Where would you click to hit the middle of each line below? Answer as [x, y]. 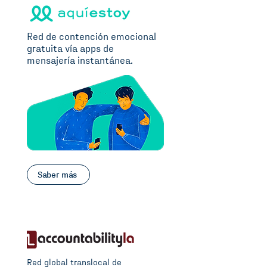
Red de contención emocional [91, 37]
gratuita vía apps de [70, 49]
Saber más [57, 175]
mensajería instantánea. [80, 61]
